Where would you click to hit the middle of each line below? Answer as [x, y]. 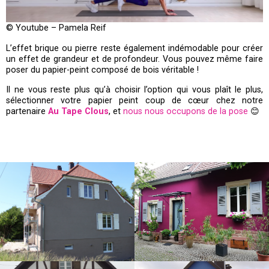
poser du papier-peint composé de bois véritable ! [102, 70]
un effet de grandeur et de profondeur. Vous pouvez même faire [134, 59]
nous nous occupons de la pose [186, 112]
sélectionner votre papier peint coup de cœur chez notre [134, 101]
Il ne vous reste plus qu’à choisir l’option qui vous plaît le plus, [134, 90]
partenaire [27, 112]
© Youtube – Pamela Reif [56, 28]
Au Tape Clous [78, 112]
